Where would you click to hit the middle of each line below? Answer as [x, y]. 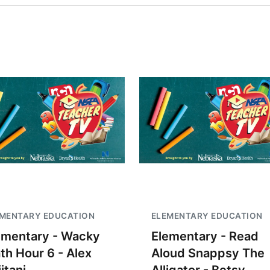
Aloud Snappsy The [208, 253]
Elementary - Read [205, 236]
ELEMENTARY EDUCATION [207, 216]
